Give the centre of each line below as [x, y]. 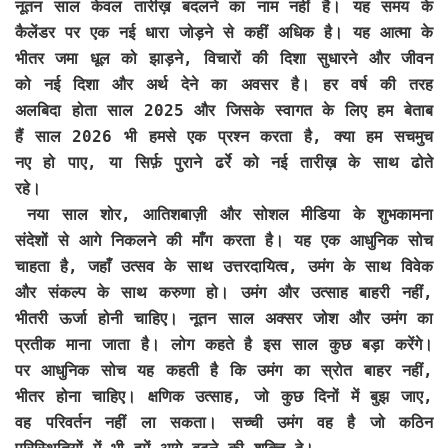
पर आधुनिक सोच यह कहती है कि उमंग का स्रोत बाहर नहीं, [224, 370]
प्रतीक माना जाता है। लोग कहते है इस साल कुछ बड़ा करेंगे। [224, 344]
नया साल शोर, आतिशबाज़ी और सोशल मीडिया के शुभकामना [224, 214]
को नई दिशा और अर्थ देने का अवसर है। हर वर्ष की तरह [224, 84]
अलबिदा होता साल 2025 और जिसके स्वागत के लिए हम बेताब [224, 110]
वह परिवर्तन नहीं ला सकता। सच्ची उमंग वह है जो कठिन [224, 422]
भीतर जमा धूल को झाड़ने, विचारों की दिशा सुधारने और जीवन [224, 58]
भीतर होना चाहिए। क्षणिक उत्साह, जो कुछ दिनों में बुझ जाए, [224, 396]
